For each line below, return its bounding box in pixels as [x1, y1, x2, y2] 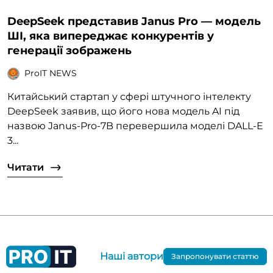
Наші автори [100, 250, 163, 263]
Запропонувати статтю [171, 252, 259, 261]
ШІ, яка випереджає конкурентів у [7, 29, 214, 43]
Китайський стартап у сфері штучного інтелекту [7, 90, 251, 102]
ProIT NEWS [24, 68, 77, 79]
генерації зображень [7, 43, 132, 57]
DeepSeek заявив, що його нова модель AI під [7, 105, 239, 117]
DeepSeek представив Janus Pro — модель [7, 14, 261, 28]
